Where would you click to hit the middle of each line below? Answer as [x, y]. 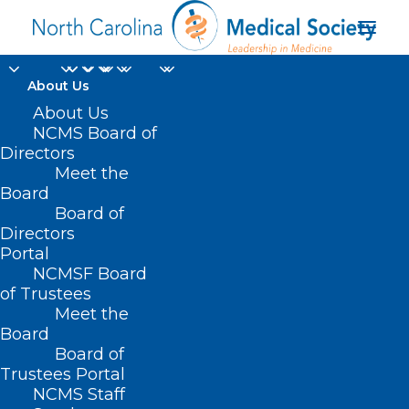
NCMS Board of [95, 133]
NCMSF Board [90, 274]
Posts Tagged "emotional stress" [156, 384]
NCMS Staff [79, 394]
